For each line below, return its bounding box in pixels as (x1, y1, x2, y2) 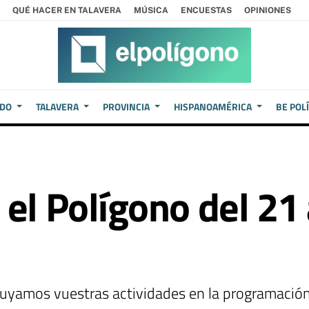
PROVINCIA (103, 99, 150, 114)
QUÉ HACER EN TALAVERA (12, 5, 121, 15)
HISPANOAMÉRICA (174, 99, 252, 114)
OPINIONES (244, 5, 291, 15)
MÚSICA (134, 5, 168, 15)
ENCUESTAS (181, 5, 232, 15)
